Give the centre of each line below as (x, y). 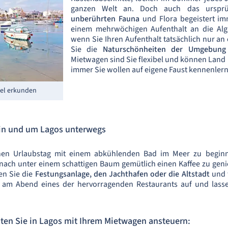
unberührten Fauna (105, 19)
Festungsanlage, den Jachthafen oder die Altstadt (122, 174)
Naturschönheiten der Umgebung (164, 49)
